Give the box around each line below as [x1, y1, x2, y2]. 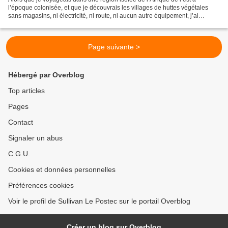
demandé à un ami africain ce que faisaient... [8, 20, 132, 27]
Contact [8, 118, 33, 126]
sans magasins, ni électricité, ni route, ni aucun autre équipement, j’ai [8, 12, 198, 19]
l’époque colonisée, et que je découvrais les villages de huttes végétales [8, 4, 208, 11]
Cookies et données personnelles [8, 165, 116, 174]
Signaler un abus [8, 134, 63, 142]
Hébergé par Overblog [8, 71, 84, 79]
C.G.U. [8, 150, 30, 158]
